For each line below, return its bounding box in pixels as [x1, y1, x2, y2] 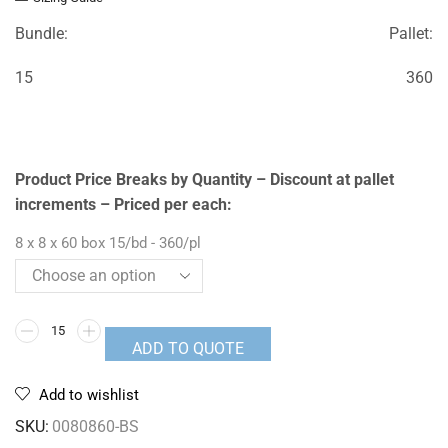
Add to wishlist [39, 385, 139, 404]
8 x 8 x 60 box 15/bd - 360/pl [15, 233, 201, 252]
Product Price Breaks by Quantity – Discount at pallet [15, 169, 394, 189]
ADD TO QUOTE [132, 338, 244, 358]
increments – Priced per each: [15, 194, 232, 214]
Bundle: [15, 24, 68, 44]
